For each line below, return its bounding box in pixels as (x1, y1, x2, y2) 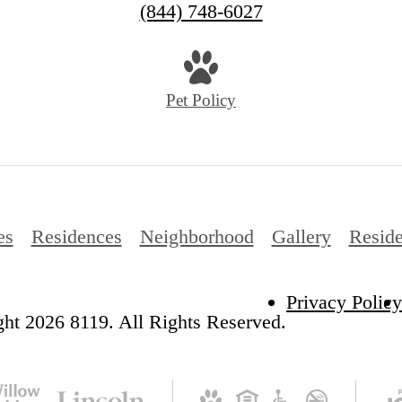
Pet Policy (166, 91, 236, 110)
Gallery (271, 224, 331, 248)
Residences (31, 224, 122, 248)
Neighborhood (139, 224, 254, 248)
